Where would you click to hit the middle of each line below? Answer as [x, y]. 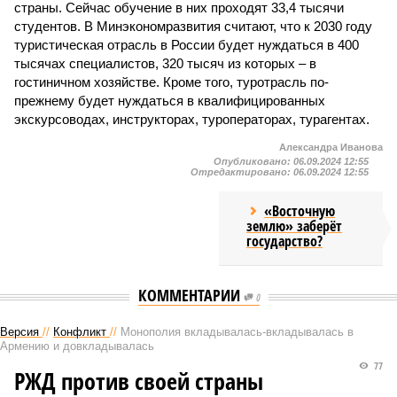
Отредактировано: [242, 172]
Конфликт [80, 332]
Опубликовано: [253, 161]
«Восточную [300, 211]
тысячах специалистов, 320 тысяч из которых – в [165, 63]
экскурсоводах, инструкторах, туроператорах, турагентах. [192, 119]
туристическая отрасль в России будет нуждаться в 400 [187, 45]
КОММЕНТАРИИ [191, 295]
